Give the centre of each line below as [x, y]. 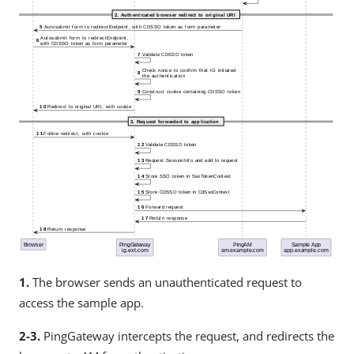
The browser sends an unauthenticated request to [166, 282]
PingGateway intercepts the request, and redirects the [187, 335]
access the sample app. [81, 302]
